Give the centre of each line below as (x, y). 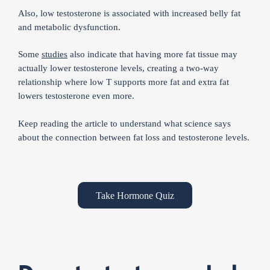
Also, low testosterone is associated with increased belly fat (129, 13)
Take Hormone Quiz (135, 196)
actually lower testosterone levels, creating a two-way (118, 68)
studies (55, 54)
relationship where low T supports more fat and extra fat (124, 82)
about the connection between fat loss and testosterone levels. (134, 137)
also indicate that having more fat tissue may (152, 54)
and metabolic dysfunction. (69, 27)
